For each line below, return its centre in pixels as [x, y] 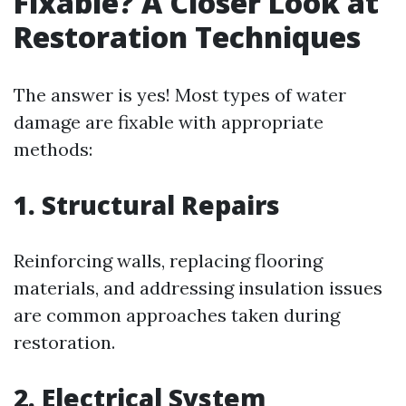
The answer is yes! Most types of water [180, 95]
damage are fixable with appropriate [169, 122]
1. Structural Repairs [147, 205]
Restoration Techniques [187, 37]
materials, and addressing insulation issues [198, 288]
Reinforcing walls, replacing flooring [168, 261]
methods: [53, 149]
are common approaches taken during [177, 315]
